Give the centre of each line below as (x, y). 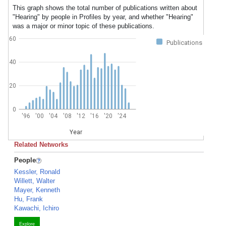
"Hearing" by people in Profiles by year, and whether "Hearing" (103, 17)
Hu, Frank (29, 199)
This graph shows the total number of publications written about (105, 8)
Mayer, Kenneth (37, 190)
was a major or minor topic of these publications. (83, 26)
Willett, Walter (35, 181)
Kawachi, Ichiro (37, 208)
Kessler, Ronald (37, 172)
